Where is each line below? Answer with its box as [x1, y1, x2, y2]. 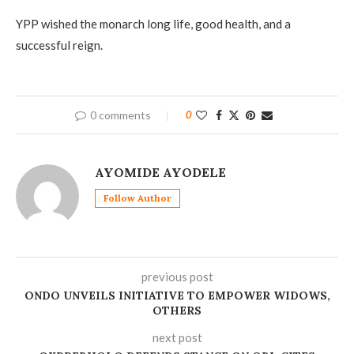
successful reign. [16, 38, 103, 53]
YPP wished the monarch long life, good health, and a [16, 17, 291, 32]
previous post [141, 269, 213, 284]
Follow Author [104, 192, 171, 205]
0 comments [90, 108, 151, 122]
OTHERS [153, 303, 201, 318]
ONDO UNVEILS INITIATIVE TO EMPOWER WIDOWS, [24, 288, 330, 303]
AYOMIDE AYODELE [95, 164, 226, 181]
